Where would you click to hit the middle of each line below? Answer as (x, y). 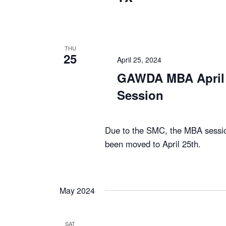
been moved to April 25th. (153, 144)
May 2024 (77, 190)
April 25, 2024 (139, 59)
